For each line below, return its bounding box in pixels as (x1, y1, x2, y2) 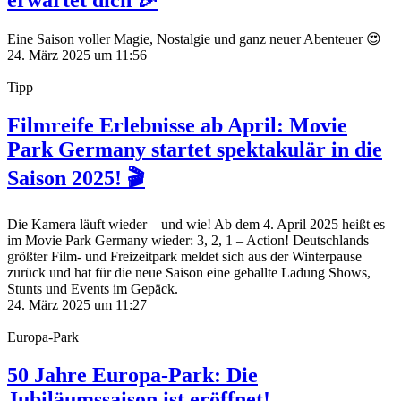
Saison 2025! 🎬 (7, 166, 145, 191)
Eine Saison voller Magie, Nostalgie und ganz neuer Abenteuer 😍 (7, 31, 381, 47)
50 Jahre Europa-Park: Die (7, 363, 258, 387)
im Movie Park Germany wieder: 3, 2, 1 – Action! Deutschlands (7, 233, 369, 248)
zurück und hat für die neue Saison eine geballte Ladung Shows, (7, 265, 371, 280)
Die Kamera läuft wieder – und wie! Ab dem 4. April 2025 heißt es (7, 217, 385, 232)
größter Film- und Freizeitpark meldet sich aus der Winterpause (7, 249, 362, 264)
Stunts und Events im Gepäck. (7, 281, 178, 296)
